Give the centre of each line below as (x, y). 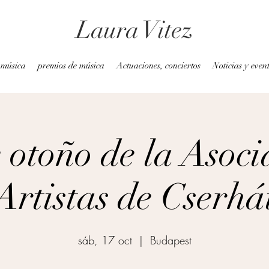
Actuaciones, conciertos (159, 65)
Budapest (171, 240)
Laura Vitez (134, 30)
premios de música (71, 65)
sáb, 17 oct (105, 240)
